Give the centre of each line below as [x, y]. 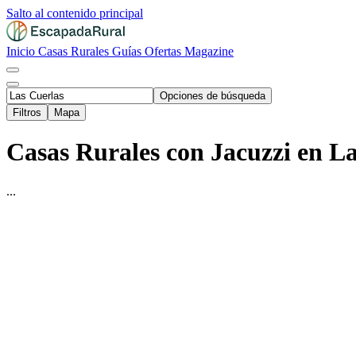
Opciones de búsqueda [213, 96]
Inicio [22, 51]
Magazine [209, 51]
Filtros [27, 112]
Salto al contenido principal [75, 13]
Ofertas [164, 51]
